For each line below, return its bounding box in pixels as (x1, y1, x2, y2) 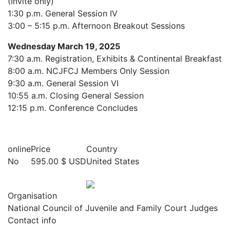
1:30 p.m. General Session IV (8, 8, 118, 18)
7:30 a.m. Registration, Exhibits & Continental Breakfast (8, 53, 222, 64)
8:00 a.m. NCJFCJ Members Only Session (8, 66, 169, 76)
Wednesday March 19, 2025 (8, 41, 120, 51)
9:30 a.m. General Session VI (8, 78, 119, 88)
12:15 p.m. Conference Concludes (8, 103, 138, 113)
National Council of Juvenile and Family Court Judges (8, 203, 218, 214)
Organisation (8, 190, 57, 201)
